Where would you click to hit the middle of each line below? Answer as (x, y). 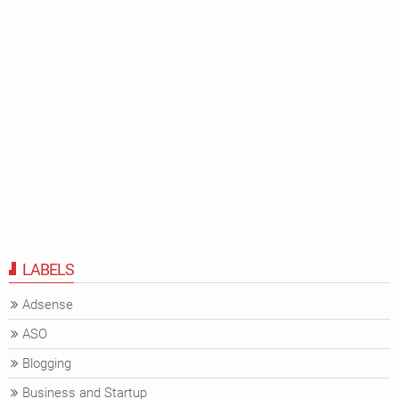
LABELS (48, 269)
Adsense (48, 304)
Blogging (47, 363)
